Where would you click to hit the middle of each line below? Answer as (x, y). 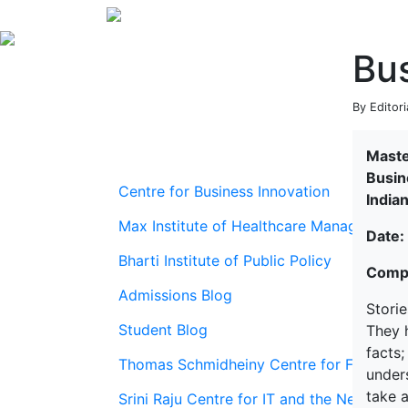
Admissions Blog (175, 295)
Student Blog (163, 330)
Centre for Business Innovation (224, 191)
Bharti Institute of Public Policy (225, 260)
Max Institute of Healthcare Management (259, 226)
